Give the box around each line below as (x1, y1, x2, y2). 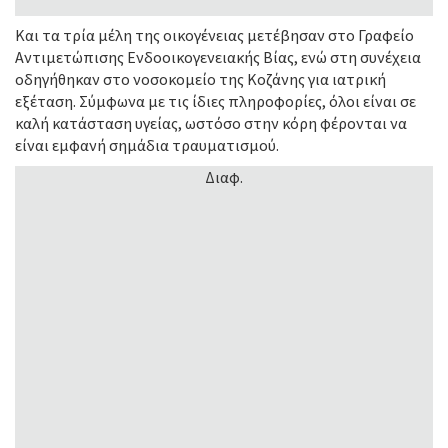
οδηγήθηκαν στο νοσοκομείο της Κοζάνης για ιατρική (15, 69, 386, 90)
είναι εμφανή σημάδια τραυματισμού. (15, 135, 279, 156)
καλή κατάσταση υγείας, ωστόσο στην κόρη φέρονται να (15, 113, 407, 134)
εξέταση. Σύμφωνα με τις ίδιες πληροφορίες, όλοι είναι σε (15, 91, 416, 112)
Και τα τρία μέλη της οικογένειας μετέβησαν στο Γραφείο (15, 25, 414, 46)
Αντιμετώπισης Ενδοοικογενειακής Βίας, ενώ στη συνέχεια (15, 47, 421, 68)
